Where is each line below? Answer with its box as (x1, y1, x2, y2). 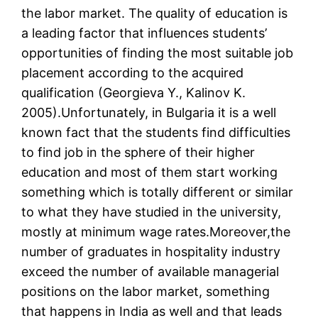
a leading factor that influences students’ (21, 26, 268, 41)
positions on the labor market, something (21, 284, 270, 300)
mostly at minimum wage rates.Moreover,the (21, 224, 291, 240)
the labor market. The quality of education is (21, 6, 288, 21)
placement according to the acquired (21, 65, 244, 81)
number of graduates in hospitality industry (21, 244, 281, 260)
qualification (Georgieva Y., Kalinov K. (21, 85, 246, 101)
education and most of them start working (21, 165, 278, 180)
